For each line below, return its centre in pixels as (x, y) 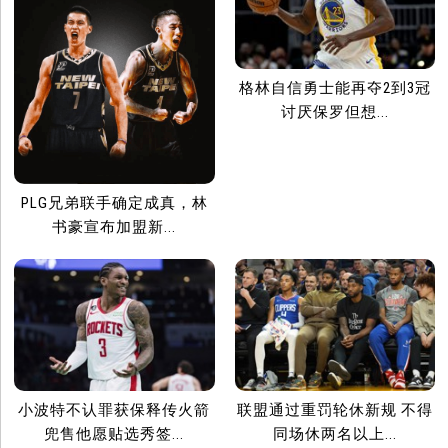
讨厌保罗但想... (334, 112)
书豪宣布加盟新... (114, 226)
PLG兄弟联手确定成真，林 (114, 202)
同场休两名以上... (334, 434)
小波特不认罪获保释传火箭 (114, 410)
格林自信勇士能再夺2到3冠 (334, 88)
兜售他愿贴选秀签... (114, 434)
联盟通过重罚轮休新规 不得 (334, 410)
